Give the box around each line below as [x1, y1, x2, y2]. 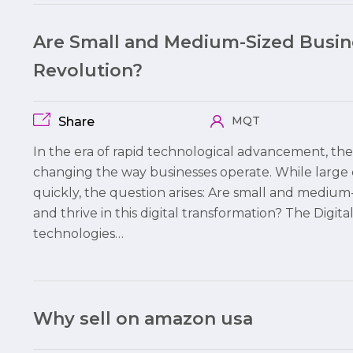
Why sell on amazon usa [33, 308, 253, 329]
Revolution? [33, 60, 143, 81]
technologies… [33, 226, 124, 241]
